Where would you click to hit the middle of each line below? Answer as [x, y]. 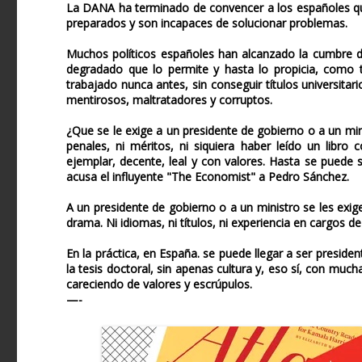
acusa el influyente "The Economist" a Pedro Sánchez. [208, 177]
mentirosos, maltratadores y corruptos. [169, 100]
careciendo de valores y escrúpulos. [159, 284]
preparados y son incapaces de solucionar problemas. [207, 23]
